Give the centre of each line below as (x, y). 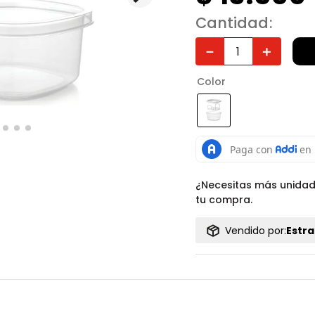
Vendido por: (255, 230)
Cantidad (232, 23)
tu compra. (224, 200)
